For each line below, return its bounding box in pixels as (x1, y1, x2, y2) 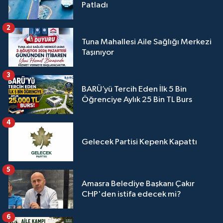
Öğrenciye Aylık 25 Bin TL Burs (82, 96, 192, 105)
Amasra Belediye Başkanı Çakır (82, 180, 195, 189)
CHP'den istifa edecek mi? (82, 190, 181, 199)
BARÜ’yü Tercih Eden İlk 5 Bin (82, 85, 187, 94)
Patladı (82, 1, 108, 10)
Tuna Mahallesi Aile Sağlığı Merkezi (82, 38, 212, 47)
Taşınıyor (82, 48, 114, 57)
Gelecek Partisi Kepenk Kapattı (82, 137, 197, 146)
